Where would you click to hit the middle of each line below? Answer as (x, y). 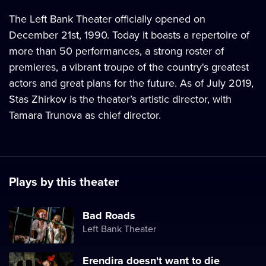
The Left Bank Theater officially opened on (107, 19)
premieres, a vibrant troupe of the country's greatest (129, 67)
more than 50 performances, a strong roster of (116, 51)
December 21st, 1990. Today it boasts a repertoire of (129, 35)
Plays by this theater (64, 181)
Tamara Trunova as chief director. (85, 115)
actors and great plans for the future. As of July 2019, (131, 83)
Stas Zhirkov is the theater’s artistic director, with (120, 99)
